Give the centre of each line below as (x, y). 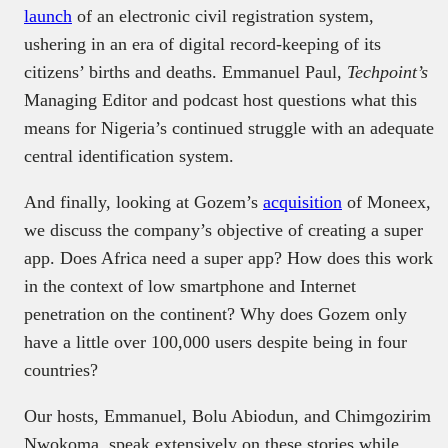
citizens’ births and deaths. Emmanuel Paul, (185, 71)
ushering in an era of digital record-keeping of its (202, 43)
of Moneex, (386, 201)
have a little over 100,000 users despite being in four (215, 341)
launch (48, 15)
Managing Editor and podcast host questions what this (220, 99)
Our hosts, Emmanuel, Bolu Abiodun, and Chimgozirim (227, 415)
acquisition (302, 201)
